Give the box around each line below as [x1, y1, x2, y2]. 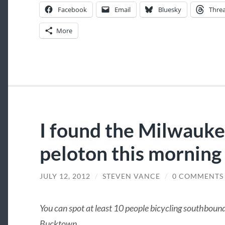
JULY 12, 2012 [39, 172, 90, 181]
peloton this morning [39, 141, 221, 165]
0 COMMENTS [172, 172, 223, 181]
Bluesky [158, 5, 181, 15]
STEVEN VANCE [102, 172, 160, 181]
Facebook [57, 5, 87, 15]
